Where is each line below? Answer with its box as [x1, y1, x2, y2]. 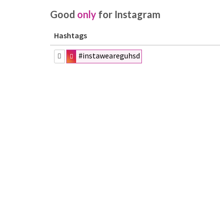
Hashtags [54, 30, 87, 40]
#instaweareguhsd [79, 51, 140, 60]
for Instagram [96, 8, 161, 20]
